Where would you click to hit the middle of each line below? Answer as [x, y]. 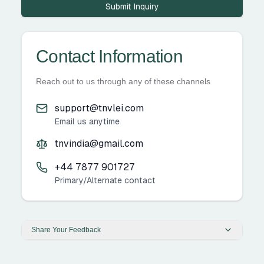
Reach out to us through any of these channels [123, 81]
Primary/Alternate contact [105, 180]
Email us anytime [87, 121]
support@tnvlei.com [99, 108]
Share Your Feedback [66, 230]
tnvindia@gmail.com [99, 143]
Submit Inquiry [132, 6]
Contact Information [109, 56]
